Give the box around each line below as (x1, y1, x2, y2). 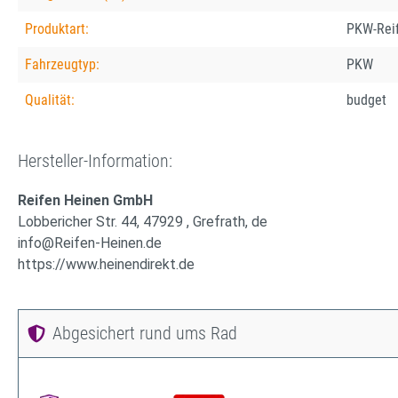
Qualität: (25, 92, 75, 109)
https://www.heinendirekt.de (18, 256, 195, 274)
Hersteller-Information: (18, 150, 172, 172)
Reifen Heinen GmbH (18, 192, 153, 210)
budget (346, 92, 386, 109)
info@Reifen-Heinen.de (18, 235, 162, 252)
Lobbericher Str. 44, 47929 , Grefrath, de (18, 213, 267, 231)
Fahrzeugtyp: (25, 56, 99, 74)
